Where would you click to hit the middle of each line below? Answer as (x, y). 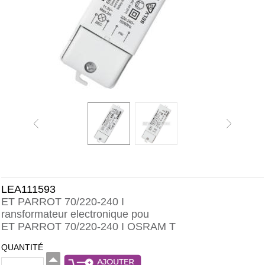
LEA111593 (28, 189)
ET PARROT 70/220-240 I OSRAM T (88, 227)
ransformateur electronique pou (75, 214)
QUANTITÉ (22, 247)
